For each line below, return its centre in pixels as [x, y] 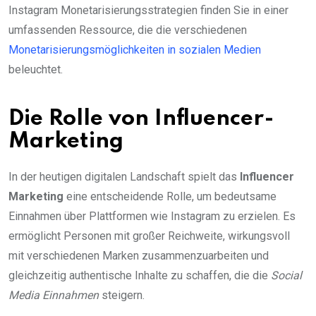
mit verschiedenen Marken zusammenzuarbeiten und [139, 255]
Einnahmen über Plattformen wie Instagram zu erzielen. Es [152, 216]
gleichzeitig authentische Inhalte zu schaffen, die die [140, 275]
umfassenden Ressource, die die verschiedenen [128, 30]
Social [286, 275]
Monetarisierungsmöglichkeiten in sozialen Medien [135, 49]
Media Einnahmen [54, 295]
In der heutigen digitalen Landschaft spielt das [124, 176]
